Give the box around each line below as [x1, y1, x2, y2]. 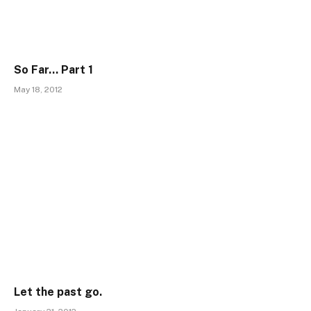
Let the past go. [14, 285, 102, 299]
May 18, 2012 [14, 85, 62, 95]
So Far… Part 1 [14, 63, 93, 77]
